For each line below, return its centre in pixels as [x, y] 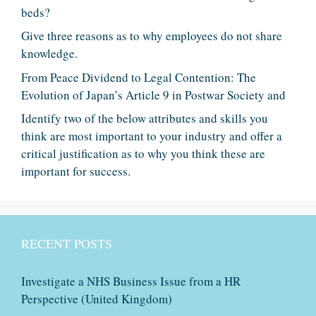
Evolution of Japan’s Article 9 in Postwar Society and [153, 95]
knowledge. [49, 54]
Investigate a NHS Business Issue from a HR [131, 281]
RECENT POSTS [67, 244]
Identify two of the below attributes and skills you [145, 119]
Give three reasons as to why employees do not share [152, 36]
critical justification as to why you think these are [143, 154]
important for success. [76, 171]
